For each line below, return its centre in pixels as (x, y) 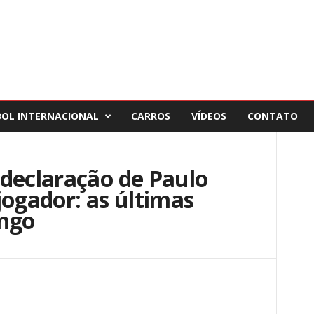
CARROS (150, 116)
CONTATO (272, 116)
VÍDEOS (209, 116)
